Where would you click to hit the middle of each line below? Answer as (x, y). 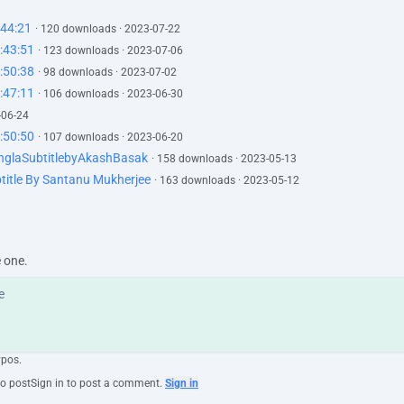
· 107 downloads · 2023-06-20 (110, 137)
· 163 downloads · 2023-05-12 (227, 180)
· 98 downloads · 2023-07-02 (107, 72)
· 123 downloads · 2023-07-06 (110, 50)
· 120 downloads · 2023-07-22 (108, 29)
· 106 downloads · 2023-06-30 (110, 94)
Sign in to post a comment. (96, 383)
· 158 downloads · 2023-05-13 (224, 159)
